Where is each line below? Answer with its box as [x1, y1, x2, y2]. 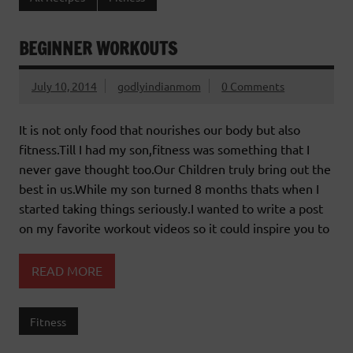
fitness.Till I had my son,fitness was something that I [19, 140, 310, 157]
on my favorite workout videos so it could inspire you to [19, 219, 329, 236]
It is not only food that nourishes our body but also [19, 121, 300, 137]
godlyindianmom [117, 79, 201, 94]
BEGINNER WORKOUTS [19, 35, 177, 61]
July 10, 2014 [32, 79, 97, 94]
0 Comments [221, 79, 285, 94]
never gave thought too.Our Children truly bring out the [19, 160, 331, 176]
